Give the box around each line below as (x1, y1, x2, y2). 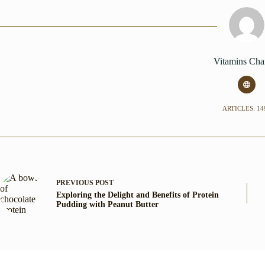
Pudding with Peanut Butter (56, 200, 159, 209)
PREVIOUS (56, 179, 95, 188)
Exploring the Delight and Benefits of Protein (56, 190, 219, 200)
